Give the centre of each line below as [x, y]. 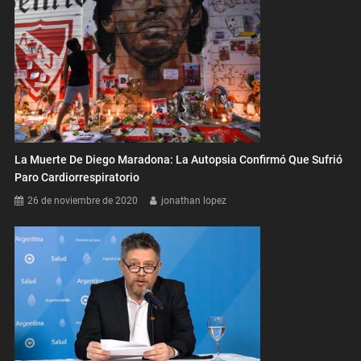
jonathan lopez [194, 200]
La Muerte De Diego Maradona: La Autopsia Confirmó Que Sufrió [179, 159]
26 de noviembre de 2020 [83, 200]
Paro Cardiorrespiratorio [77, 177]
